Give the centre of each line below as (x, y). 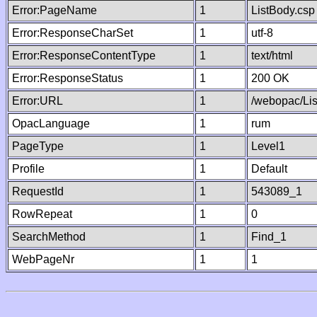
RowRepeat (42, 214)
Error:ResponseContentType (84, 56)
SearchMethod (49, 237)
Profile (28, 169)
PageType (38, 146)
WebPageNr (43, 259)
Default (269, 169)
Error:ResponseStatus (68, 78)
